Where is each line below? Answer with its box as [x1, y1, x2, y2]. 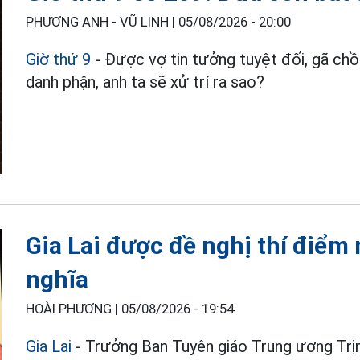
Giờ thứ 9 [26, 49, 92, 69]
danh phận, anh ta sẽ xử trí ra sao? [26, 72, 265, 92]
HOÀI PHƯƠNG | [26, 301, 122, 317]
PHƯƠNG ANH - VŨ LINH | [26, 14, 179, 30]
